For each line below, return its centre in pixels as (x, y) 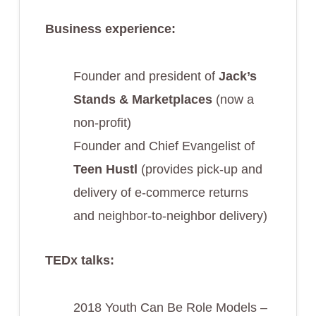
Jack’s (237, 76)
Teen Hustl (107, 169)
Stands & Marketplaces (142, 99)
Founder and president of (146, 76)
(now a (233, 99)
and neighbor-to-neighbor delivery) (170, 215)
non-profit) (102, 122)
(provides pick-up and (201, 169)
